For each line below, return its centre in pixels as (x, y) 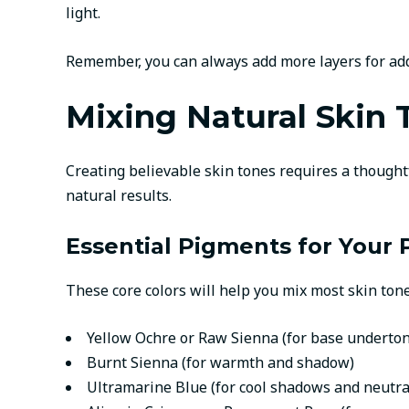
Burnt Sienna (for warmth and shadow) (220, 363)
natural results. (119, 195)
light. (83, 12)
